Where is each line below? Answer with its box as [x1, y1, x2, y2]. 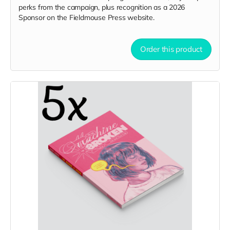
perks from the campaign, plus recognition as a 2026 [18, 2, 185, 12]
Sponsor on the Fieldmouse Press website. [18, 12, 157, 22]
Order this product [140, 44, 202, 54]
